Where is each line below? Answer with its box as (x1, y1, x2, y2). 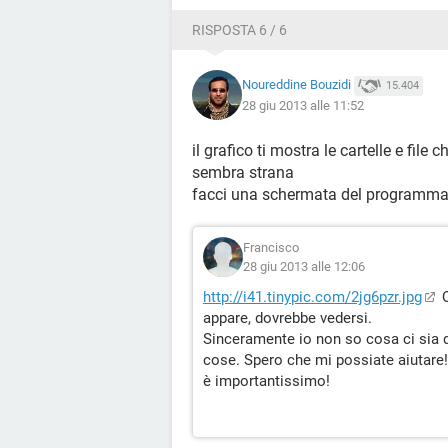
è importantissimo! (203, 372, 330, 390)
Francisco (243, 240, 299, 255)
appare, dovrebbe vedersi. (203, 309, 372, 327)
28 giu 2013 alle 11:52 (242, 97, 364, 113)
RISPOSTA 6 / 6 (192, 22, 287, 38)
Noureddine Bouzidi (242, 77, 351, 93)
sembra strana (192, 163, 294, 182)
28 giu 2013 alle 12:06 (243, 259, 365, 274)
